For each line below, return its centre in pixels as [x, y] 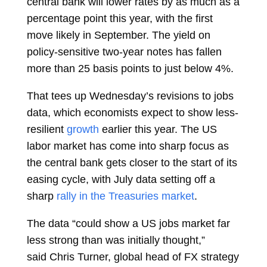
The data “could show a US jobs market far [128, 223]
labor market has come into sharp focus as [128, 146]
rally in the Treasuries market [125, 196]
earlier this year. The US [159, 129]
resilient [45, 129]
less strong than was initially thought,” [116, 240]
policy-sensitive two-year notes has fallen [124, 52]
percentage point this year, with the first [119, 18]
